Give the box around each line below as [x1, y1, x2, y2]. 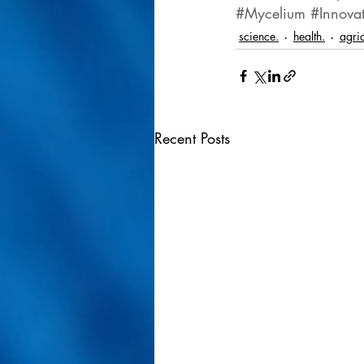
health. [293, 28, 325, 45]
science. [239, 28, 279, 45]
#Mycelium [236, 2, 305, 23]
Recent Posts [154, 128, 230, 148]
